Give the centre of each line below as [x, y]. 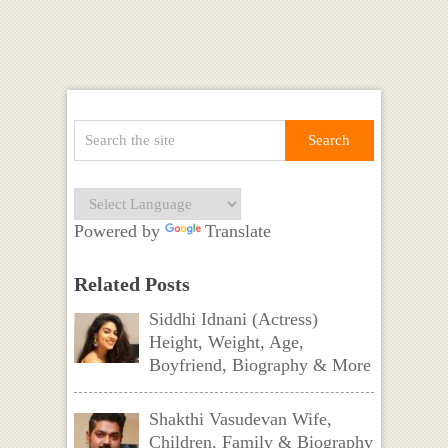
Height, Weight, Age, [226, 341]
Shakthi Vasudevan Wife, [240, 418]
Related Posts [131, 283]
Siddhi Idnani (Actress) [233, 318]
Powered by [119, 230]
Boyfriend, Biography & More [259, 364]
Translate [237, 230]
